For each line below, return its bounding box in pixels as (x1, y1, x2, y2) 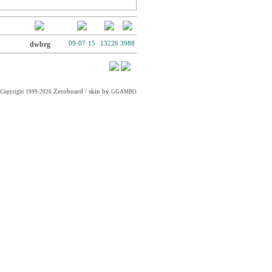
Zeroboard (53, 88, 83, 95)
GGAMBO (110, 89, 137, 95)
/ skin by (83, 88, 111, 95)
